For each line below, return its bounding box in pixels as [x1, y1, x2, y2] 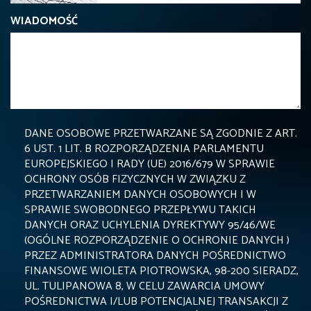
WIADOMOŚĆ [10, 12, 78, 31]
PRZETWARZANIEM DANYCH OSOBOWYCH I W [24, 185, 256, 205]
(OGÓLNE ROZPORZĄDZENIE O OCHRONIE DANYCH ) [24, 231, 289, 251]
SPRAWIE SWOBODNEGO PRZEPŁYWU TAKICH [24, 201, 256, 220]
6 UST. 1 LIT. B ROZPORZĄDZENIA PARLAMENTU [24, 140, 264, 159]
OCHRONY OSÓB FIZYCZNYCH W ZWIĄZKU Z [24, 170, 246, 190]
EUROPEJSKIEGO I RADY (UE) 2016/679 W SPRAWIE [24, 155, 275, 174]
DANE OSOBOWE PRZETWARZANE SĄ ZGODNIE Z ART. [24, 124, 297, 144]
